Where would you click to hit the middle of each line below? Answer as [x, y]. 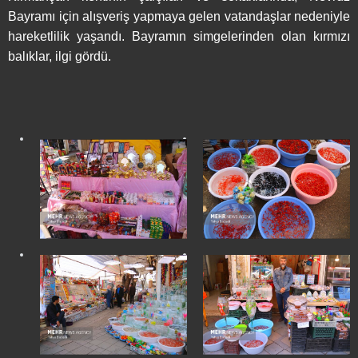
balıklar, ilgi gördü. [60, 57]
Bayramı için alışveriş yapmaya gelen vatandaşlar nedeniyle [179, 17]
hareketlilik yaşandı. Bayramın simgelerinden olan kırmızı [179, 37]
